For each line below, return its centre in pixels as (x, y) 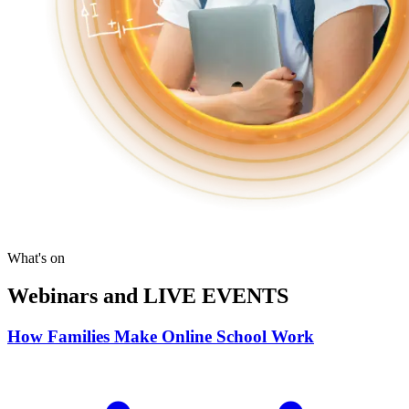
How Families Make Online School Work (161, 337)
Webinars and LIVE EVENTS (148, 296)
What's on (36, 257)
